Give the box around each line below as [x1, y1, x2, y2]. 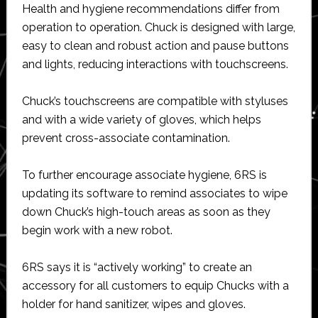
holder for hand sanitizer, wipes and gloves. [21, 297, 246, 311]
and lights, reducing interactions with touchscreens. [21, 57, 288, 71]
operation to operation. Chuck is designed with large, [21, 20, 295, 34]
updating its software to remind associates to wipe [21, 186, 287, 200]
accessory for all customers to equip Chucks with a [21, 278, 289, 292]
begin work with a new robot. [21, 223, 172, 237]
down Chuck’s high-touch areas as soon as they [21, 204, 270, 219]
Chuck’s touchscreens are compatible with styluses [21, 94, 288, 108]
